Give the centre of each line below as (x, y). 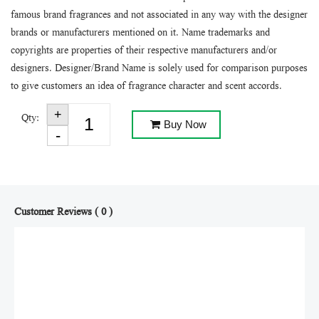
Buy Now (185, 124)
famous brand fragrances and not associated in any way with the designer (159, 15)
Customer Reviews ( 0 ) (63, 213)
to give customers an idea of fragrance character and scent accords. (146, 87)
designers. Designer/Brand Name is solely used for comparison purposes (159, 69)
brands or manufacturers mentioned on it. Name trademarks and (140, 33)
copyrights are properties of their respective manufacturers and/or (144, 51)
